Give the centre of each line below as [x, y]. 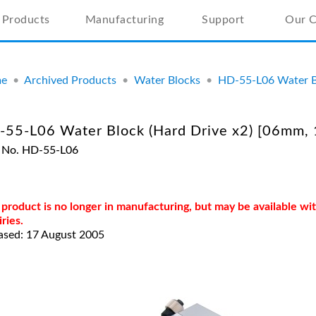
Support [223, 20]
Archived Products [70, 80]
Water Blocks [167, 80]
